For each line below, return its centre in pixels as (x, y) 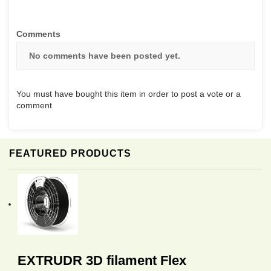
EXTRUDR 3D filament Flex (102, 261)
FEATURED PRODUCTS (70, 154)
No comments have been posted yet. (105, 56)
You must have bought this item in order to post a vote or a (129, 94)
